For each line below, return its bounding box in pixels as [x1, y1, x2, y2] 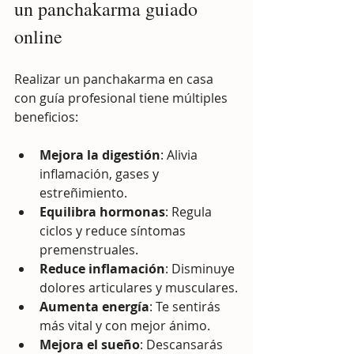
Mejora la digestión [40, 145, 160, 164]
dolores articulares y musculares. [40, 278, 238, 296]
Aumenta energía [40, 297, 149, 315]
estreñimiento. [40, 183, 127, 201]
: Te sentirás [149, 297, 224, 315]
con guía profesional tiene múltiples [14, 88, 231, 107]
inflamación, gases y [40, 164, 162, 183]
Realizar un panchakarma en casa [14, 70, 217, 88]
